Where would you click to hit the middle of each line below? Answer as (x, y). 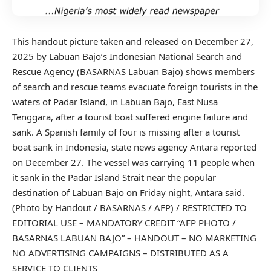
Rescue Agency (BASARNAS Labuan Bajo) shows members (133, 71)
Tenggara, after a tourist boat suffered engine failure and (130, 116)
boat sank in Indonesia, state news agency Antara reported (134, 147)
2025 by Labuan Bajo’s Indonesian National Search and (127, 56)
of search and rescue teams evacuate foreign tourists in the (135, 86)
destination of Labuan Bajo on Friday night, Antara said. (128, 192)
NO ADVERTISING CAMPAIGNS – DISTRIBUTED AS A (120, 253)
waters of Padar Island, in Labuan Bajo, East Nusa (115, 101)
